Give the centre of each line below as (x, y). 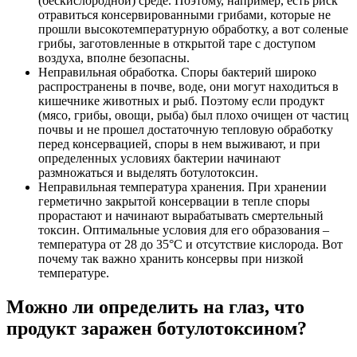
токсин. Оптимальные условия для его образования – (184, 229)
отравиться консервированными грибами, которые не (184, 14)
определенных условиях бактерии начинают (159, 158)
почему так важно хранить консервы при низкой (171, 258)
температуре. (74, 273)
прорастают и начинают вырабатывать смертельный (181, 215)
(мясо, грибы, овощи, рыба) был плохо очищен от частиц (194, 115)
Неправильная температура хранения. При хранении (182, 186)
